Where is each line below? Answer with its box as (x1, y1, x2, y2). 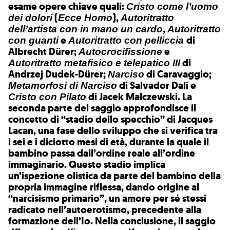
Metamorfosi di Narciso (8, 80, 117, 91)
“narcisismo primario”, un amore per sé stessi (8, 192, 206, 205)
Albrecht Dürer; (8, 45, 79, 59)
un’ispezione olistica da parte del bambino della (8, 169, 221, 183)
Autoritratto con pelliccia (68, 35, 186, 46)
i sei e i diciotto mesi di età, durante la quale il (8, 136, 209, 149)
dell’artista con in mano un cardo (8, 24, 163, 35)
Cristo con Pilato (8, 91, 86, 103)
